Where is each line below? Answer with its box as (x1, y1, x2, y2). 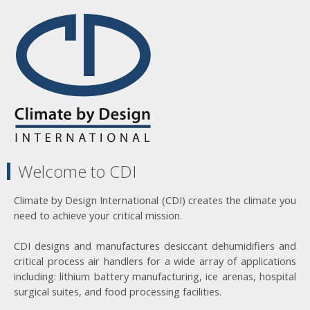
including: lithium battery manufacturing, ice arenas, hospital (14, 269, 296, 284)
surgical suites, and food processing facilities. (14, 284, 227, 299)
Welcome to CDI (18, 160, 136, 183)
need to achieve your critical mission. (14, 208, 185, 223)
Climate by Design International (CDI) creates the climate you (14, 193, 296, 208)
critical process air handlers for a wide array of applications (14, 254, 296, 268)
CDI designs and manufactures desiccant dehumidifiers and (14, 239, 296, 253)
